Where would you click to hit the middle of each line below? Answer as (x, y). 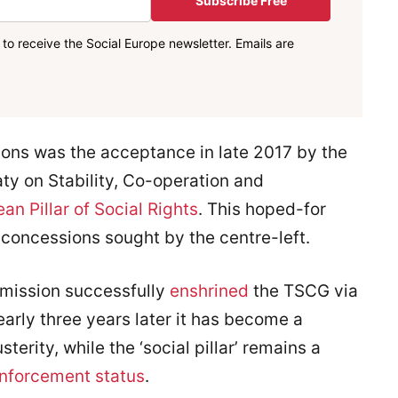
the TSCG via (303, 291)
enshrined (209, 291)
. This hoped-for (262, 209)
